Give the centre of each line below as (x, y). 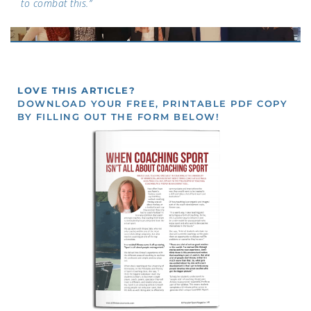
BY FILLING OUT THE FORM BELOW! (118, 117)
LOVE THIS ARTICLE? (76, 91)
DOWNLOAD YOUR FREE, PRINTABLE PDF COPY (152, 104)
